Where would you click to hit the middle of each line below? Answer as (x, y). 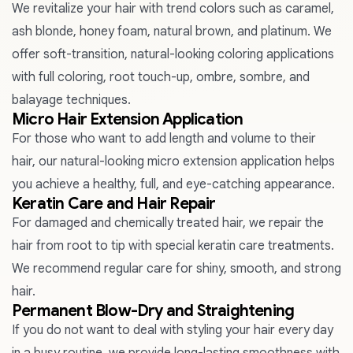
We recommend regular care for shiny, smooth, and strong (176, 269)
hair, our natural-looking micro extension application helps (173, 162)
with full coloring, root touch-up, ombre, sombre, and (161, 77)
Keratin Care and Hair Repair (114, 204)
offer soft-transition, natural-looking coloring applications (173, 54)
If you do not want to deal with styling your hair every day (173, 330)
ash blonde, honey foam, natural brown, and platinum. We (172, 32)
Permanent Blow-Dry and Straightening (153, 311)
